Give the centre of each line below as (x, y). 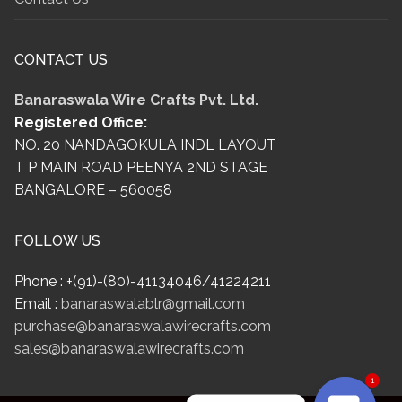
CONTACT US (61, 59)
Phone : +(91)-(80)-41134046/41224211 (143, 281)
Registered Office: (81, 122)
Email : (38, 303)
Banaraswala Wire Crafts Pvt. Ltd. (136, 100)
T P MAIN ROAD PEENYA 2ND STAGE (141, 167)
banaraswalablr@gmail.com (153, 303)
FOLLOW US (57, 240)
